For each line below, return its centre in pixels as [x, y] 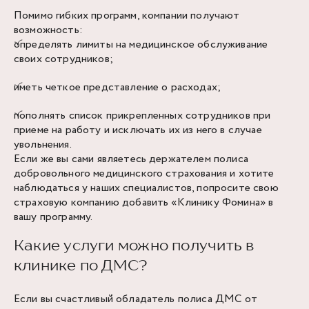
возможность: [48, 30]
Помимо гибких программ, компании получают [127, 16]
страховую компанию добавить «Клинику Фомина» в [144, 202]
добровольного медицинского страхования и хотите [144, 173]
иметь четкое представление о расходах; [118, 87]
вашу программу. [53, 217]
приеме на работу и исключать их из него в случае [138, 130]
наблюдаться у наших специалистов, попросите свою [146, 188]
